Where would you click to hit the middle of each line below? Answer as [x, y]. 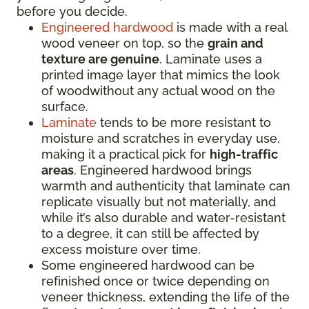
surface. [65, 107]
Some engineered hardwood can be [148, 265]
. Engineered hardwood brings [163, 170]
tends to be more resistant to [184, 122]
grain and [236, 43]
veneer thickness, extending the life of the [166, 297]
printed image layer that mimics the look [161, 75]
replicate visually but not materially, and [159, 202]
